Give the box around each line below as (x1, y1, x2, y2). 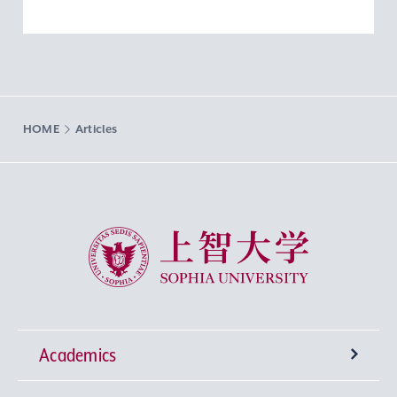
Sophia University (154, 228, 243, 243)
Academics (39, 343, 117, 367)
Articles (74, 121, 118, 137)
